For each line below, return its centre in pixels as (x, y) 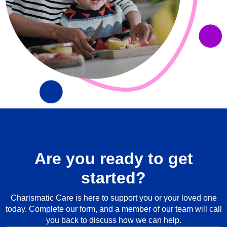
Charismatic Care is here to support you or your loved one (113, 198)
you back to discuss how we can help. (113, 220)
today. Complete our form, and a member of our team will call (113, 209)
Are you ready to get (113, 158)
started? (113, 178)
